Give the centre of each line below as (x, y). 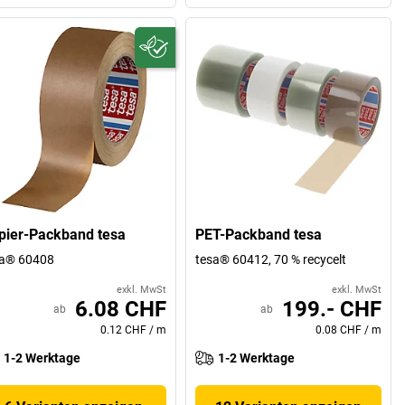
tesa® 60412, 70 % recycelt (271, 260)
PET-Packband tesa (259, 235)
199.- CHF (332, 310)
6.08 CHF (121, 310)
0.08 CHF (339, 330)
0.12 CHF (124, 330)
